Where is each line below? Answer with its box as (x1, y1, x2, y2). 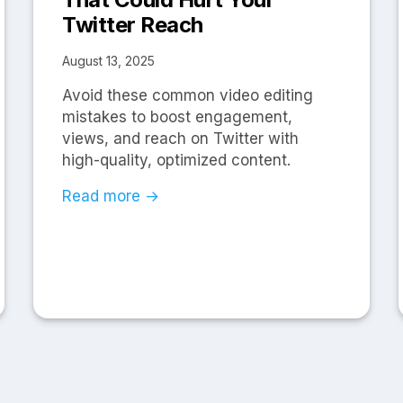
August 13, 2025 (62, 53, 156, 69)
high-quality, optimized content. (62, 151, 291, 170)
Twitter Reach (62, 12, 203, 39)
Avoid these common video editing (62, 86, 314, 105)
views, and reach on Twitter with (62, 130, 300, 148)
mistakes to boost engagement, (62, 108, 293, 127)
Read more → (62, 187, 160, 206)
